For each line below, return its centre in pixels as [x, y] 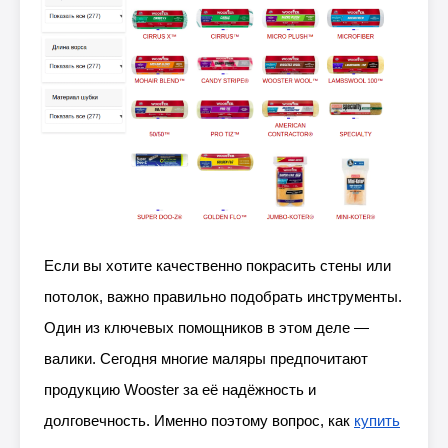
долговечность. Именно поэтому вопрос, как [197, 420]
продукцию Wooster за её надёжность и [180, 389]
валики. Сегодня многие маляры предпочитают [206, 358]
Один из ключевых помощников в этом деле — [206, 327]
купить [377, 420]
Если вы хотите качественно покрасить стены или [217, 265]
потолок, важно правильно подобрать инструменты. [223, 296]
